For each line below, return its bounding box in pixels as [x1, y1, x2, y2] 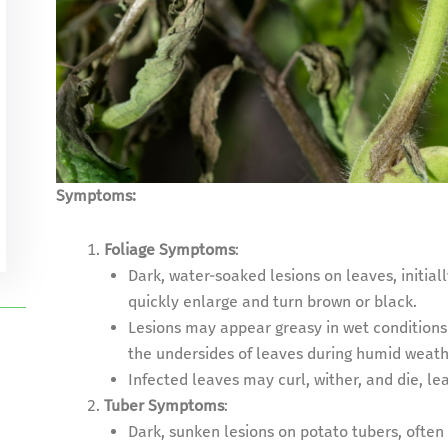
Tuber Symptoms [103, 396, 224, 416]
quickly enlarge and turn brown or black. [127, 292, 417, 312]
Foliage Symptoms [103, 240, 235, 260]
